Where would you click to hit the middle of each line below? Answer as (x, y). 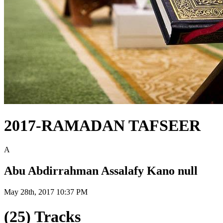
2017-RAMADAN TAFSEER (102, 125)
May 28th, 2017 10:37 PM (46, 192)
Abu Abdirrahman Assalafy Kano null (101, 171)
